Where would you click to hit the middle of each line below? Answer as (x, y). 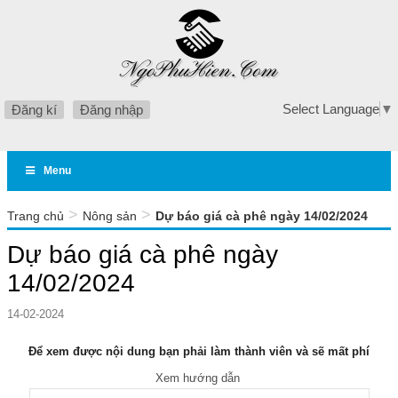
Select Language (331, 109)
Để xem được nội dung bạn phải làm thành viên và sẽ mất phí (199, 351)
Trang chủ (36, 215)
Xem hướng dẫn (199, 378)
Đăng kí (34, 110)
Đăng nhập (111, 110)
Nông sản (110, 215)
